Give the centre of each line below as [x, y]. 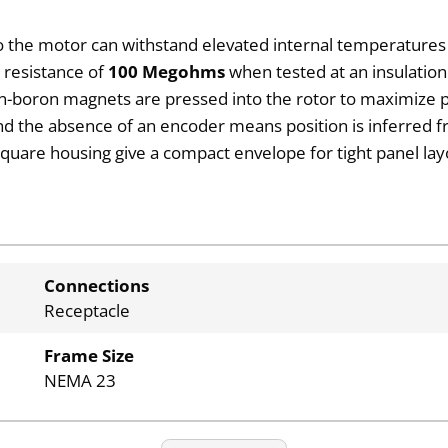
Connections [96, 286]
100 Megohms [167, 71]
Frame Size [88, 356]
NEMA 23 [79, 381]
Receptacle [86, 311]
